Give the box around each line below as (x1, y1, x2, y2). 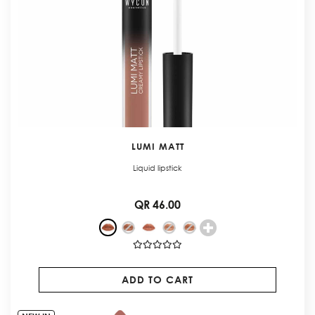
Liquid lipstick (133, 162, 182, 174)
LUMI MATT (131, 140, 184, 152)
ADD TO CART (121, 273, 193, 285)
